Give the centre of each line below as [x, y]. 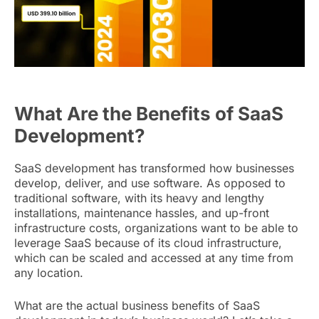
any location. [51, 273]
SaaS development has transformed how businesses [154, 168]
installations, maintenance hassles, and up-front [142, 213]
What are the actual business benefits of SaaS [137, 306]
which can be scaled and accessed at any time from [154, 258]
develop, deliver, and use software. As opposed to [150, 183]
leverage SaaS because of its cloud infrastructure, [148, 243]
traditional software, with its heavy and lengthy [139, 198]
